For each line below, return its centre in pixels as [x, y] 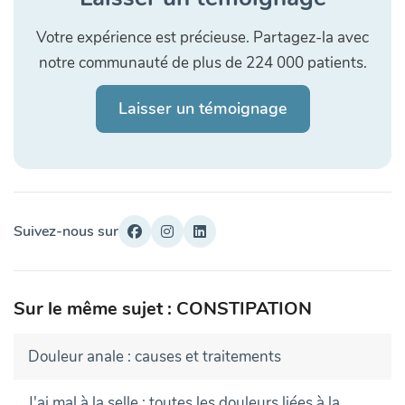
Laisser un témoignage [202, 108]
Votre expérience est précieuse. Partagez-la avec [202, 37]
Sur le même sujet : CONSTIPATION [163, 308]
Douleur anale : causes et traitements [155, 356]
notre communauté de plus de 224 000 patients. [202, 62]
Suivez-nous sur [66, 231]
